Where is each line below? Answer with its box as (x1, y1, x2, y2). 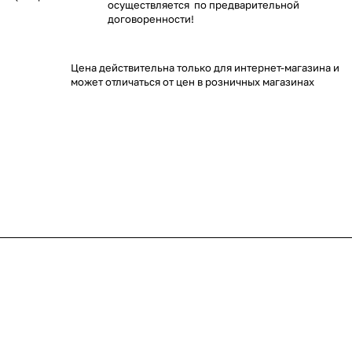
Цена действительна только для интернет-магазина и (71, 61, 339, 74)
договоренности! (108, 13, 194, 25)
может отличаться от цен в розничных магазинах (71, 75, 314, 88)
